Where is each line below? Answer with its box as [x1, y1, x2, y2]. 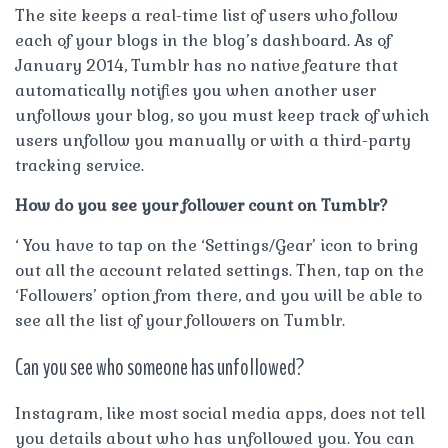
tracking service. [15, 154, 144, 176]
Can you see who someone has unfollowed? [15, 350, 304, 383]
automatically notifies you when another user [15, 79, 376, 101]
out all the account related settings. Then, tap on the [15, 259, 424, 281]
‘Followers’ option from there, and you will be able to [15, 284, 422, 306]
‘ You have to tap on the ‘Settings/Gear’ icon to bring [15, 234, 419, 256]
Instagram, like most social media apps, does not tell [15, 402, 425, 424]
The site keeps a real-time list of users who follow [15, 4, 398, 26]
